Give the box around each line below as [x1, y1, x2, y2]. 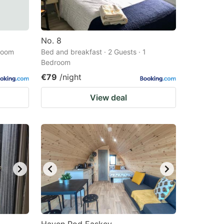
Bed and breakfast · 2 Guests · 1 [41, 47, 146, 56]
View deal [90, 92, 127, 102]
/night [59, 72, 81, 82]
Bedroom [41, 58, 70, 66]
